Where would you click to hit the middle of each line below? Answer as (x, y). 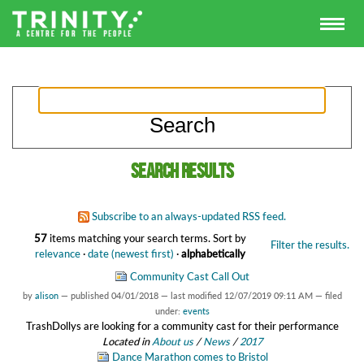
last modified (197, 296)
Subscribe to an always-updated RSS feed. (189, 216)
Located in (127, 342)
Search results (182, 171)
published (91, 296)
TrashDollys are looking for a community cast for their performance (182, 326)
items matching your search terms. (130, 238)
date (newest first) (130, 253)
